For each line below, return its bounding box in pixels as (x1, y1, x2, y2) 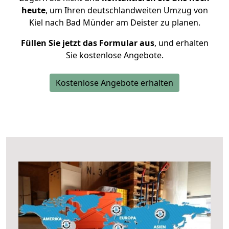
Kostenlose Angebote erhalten (56, 77, 173, 88)
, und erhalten (154, 37, 209, 49)
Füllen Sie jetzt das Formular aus (20, 37, 154, 49)
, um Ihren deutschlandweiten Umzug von (45, 5, 208, 16)
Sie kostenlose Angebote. (65, 50, 164, 61)
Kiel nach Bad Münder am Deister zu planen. (29, 17, 200, 28)
